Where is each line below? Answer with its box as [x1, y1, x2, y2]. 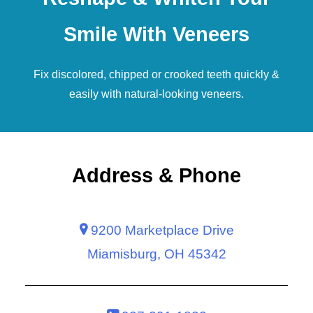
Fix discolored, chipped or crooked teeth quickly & [34, 68, 279, 80]
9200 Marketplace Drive [87, 223, 234, 238]
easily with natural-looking [69, 88, 201, 100]
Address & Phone [72, 164, 241, 187]
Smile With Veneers [64, 23, 249, 45]
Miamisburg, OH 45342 [87, 247, 226, 261]
